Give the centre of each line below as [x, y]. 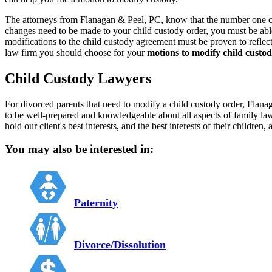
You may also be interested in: [79, 149]
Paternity [96, 203]
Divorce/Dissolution [120, 245]
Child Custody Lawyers [78, 78]
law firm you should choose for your [76, 52]
